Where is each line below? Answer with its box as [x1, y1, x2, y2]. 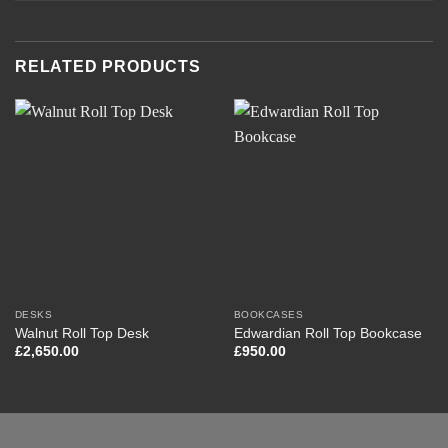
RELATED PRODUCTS [15, 58, 201, 76]
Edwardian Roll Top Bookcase [233, 325, 422, 341]
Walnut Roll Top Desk [14, 325, 149, 341]
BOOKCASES [233, 309, 304, 321]
